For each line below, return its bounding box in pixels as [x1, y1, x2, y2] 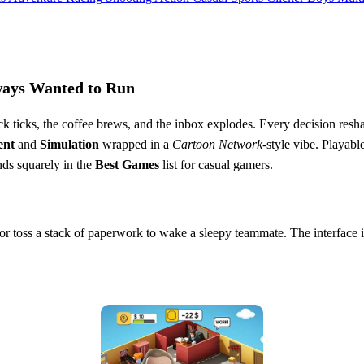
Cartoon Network [172, 136, 262, 151]
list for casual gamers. [159, 157, 273, 171]
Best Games [95, 157, 159, 171]
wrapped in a [99, 136, 172, 151]
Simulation [40, 136, 99, 151]
